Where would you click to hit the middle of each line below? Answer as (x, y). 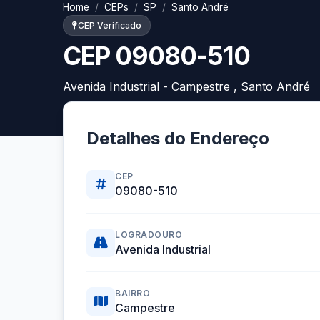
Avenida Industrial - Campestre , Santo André (186, 87)
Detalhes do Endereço (178, 139)
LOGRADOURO (149, 235)
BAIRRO (132, 294)
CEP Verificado (110, 25)
